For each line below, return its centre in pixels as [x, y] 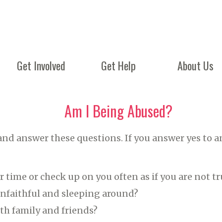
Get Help [118, 65]
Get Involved [41, 65]
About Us [196, 65]
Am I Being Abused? [118, 111]
